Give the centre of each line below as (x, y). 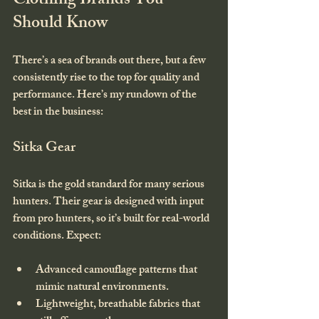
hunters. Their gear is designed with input (109, 202)
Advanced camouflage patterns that (117, 271)
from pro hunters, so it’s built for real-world (112, 219)
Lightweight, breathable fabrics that (119, 305)
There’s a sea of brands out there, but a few (110, 61)
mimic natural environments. (102, 288)
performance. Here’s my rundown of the (106, 95)
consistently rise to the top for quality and (107, 78)
